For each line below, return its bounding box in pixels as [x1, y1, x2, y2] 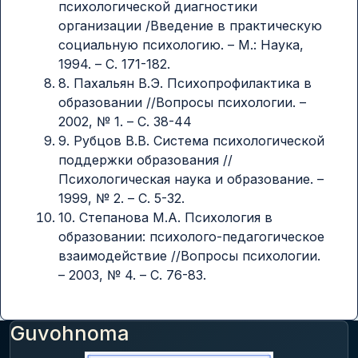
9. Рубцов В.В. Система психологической [58, 132, 324, 149]
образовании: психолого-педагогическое [58, 228, 324, 245]
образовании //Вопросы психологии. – [58, 93, 306, 110]
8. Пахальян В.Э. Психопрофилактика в [58, 74, 312, 91]
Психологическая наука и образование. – [58, 170, 324, 187]
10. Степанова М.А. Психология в [58, 209, 272, 225]
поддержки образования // [58, 151, 233, 168]
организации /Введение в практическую [58, 17, 322, 34]
